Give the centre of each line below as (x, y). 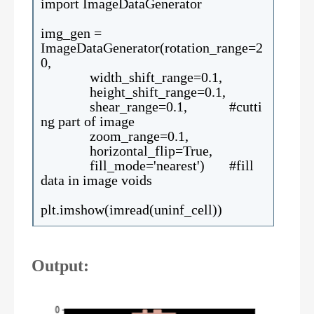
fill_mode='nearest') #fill (147, 165)
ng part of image (88, 121)
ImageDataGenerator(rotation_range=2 (152, 47)
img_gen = (71, 33)
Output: (60, 265)
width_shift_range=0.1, (131, 77)
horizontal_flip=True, (127, 150)
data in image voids (96, 180)
